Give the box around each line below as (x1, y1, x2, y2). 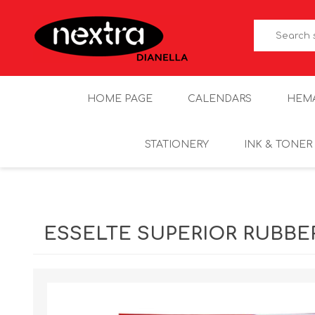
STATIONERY (145, 139, 209, 150)
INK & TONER (244, 139, 312, 150)
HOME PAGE (86, 94, 153, 104)
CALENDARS (187, 94, 252, 104)
